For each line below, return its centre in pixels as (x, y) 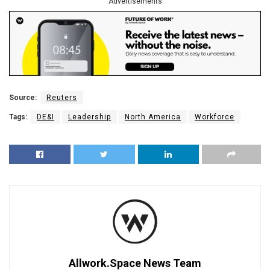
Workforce (215, 117)
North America (153, 117)
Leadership (89, 117)
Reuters (62, 97)
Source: (23, 97)
